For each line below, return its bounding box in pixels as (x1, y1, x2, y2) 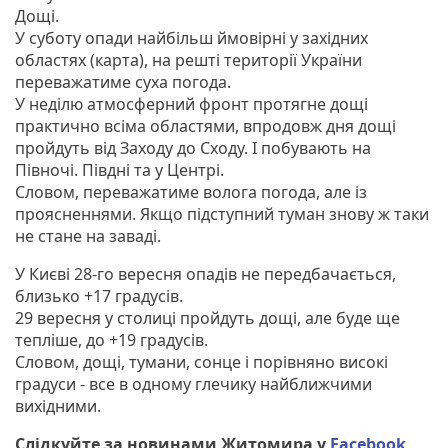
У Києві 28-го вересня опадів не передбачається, (15, 262, 396, 285)
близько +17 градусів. (15, 284, 183, 307)
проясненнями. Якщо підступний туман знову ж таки (15, 202, 429, 225)
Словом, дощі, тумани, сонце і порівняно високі (15, 350, 388, 373)
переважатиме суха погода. (15, 70, 231, 93)
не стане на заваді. (15, 224, 161, 247)
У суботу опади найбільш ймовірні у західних (15, 26, 368, 49)
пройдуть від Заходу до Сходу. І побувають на (15, 136, 371, 159)
